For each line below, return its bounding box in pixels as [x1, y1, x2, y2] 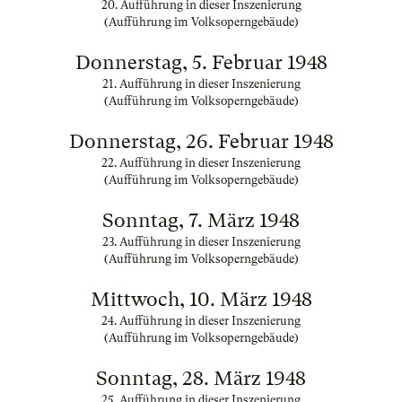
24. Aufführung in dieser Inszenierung [101, 314, 301, 328]
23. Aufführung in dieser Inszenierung [101, 235, 301, 249]
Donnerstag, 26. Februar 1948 [68, 130, 334, 153]
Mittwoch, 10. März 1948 [90, 288, 312, 310]
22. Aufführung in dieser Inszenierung [101, 156, 301, 170]
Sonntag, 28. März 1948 [96, 367, 306, 389]
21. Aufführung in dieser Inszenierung [101, 77, 301, 91]
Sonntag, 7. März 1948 [102, 209, 300, 232]
